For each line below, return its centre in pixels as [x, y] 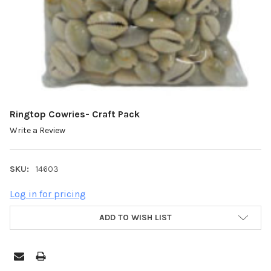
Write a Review [38, 131]
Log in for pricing [48, 194]
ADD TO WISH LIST [135, 218]
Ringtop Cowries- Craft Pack [75, 114]
